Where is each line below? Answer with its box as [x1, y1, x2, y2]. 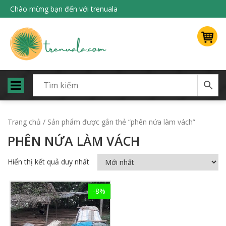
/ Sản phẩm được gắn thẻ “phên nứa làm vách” [41, 117, 195, 127]
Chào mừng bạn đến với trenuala [10, 4, 118, 14]
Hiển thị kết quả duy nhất [8, 157, 89, 166]
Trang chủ [8, 117, 41, 127]
